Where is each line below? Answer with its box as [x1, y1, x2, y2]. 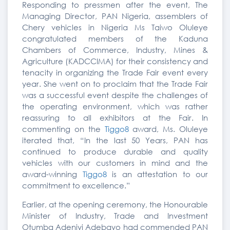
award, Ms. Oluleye [128, 124, 208, 134]
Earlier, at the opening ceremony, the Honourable [22, 199, 208, 209]
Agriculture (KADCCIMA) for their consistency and [22, 56, 208, 66]
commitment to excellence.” [22, 180, 130, 190]
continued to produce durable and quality [22, 146, 208, 157]
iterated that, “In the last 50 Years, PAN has [22, 135, 208, 145]
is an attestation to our [106, 169, 208, 179]
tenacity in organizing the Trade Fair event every [22, 67, 208, 78]
